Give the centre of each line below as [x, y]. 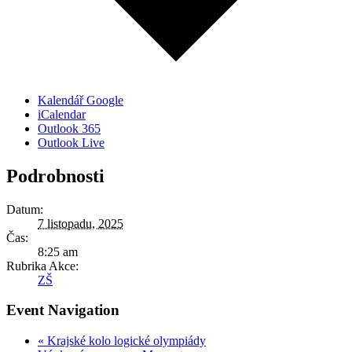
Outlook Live [71, 142]
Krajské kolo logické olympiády [125, 341]
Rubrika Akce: [42, 266]
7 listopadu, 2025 [81, 223]
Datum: [25, 209]
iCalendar [62, 114]
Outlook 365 [69, 128]
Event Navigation [63, 310]
